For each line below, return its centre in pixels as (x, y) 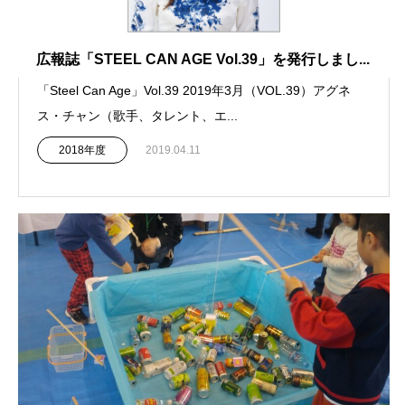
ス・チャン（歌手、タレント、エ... (137, 116)
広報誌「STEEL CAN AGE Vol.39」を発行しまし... (203, 60)
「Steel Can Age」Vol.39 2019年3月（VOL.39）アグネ (194, 91)
